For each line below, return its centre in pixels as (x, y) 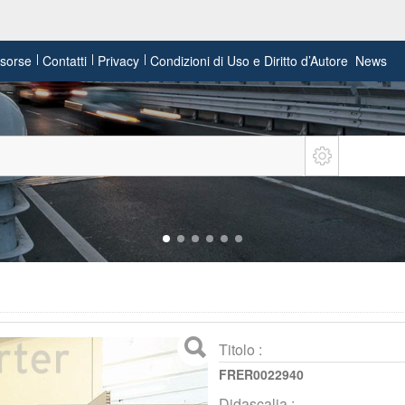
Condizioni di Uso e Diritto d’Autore (250, 60)
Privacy (119, 60)
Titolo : (240, 349)
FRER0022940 (261, 374)
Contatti (65, 60)
